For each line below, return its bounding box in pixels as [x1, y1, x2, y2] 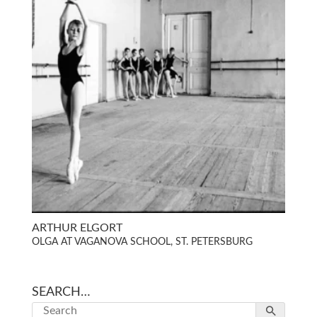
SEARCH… [31, 286, 91, 299]
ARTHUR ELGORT [31, 222, 122, 234]
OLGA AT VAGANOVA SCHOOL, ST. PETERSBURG [31, 237, 253, 248]
